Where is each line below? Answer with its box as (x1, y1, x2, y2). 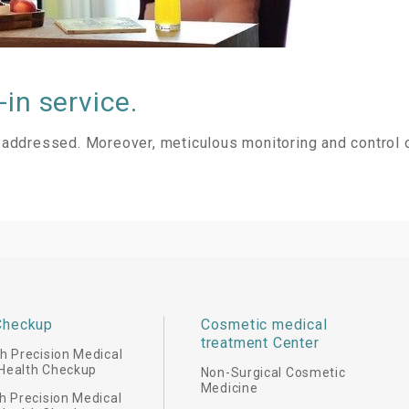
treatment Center (200, 334, 320, 351)
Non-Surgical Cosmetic (200, 365, 346, 380)
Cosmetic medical (200, 316, 328, 333)
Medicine (200, 381, 258, 395)
